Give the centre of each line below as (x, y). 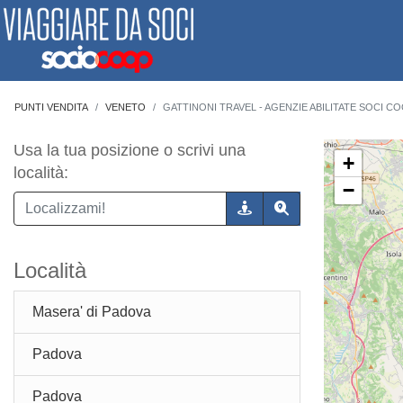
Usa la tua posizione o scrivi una (130, 150)
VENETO (125, 107)
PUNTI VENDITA (51, 107)
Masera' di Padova (92, 312)
